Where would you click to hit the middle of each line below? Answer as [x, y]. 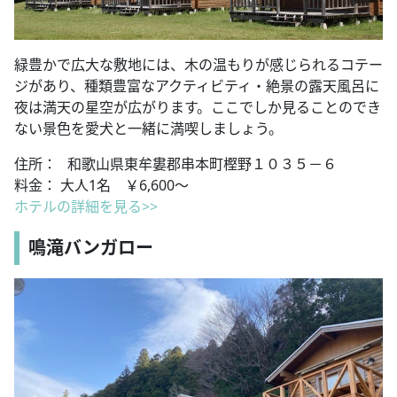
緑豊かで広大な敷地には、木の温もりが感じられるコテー [198, 65]
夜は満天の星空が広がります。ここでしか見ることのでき [198, 108]
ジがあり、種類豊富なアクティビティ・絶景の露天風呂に [197, 86]
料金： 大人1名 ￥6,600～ [101, 186]
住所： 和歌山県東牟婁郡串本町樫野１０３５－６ [175, 164]
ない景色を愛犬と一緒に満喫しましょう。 [148, 129]
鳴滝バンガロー [91, 248]
